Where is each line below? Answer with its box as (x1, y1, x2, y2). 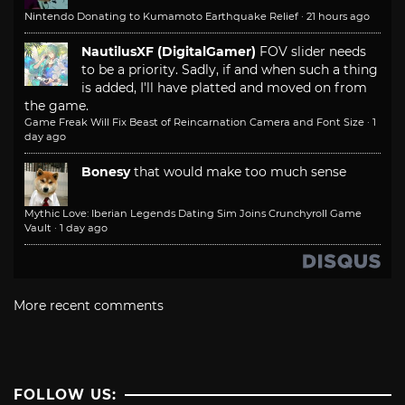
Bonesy (81, 164, 130, 181)
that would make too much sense (134, 164, 346, 181)
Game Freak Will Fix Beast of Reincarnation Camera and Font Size (24, 116, 364, 129)
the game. (24, 98, 89, 115)
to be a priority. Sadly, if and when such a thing (81, 61, 378, 79)
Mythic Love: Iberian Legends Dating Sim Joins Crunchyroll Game (24, 207, 362, 221)
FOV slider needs (259, 43, 366, 61)
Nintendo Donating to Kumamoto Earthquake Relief (24, 10, 298, 24)
